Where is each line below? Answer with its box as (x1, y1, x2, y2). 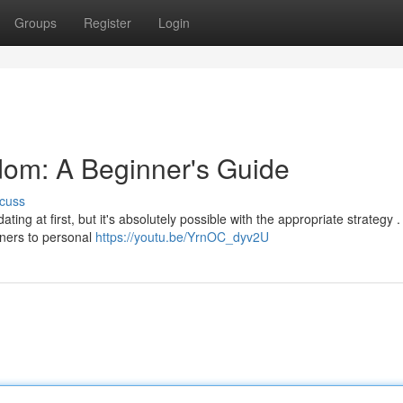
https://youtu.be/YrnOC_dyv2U (95, 228, 269, 246)
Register (84, 13, 131, 31)
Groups (14, 13, 57, 31)
